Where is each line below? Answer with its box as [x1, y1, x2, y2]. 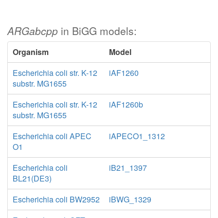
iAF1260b [109, 99, 143, 110]
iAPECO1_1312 [109, 130, 165, 142]
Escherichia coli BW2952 [13, 194, 100, 205]
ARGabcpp [7, 23, 58, 38]
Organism [13, 46, 49, 57]
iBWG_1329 [109, 194, 151, 205]
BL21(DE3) [13, 173, 52, 184]
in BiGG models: [58, 23, 137, 38]
